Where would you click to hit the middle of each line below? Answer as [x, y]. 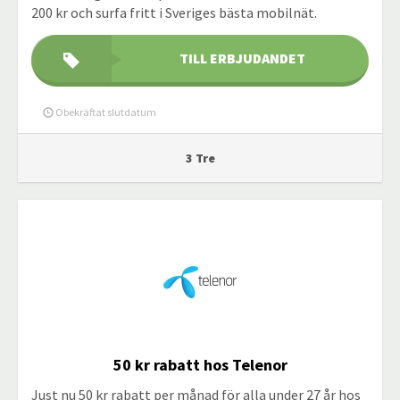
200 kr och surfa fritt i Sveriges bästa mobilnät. [174, 12]
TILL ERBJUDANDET [242, 58]
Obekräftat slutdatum [105, 112]
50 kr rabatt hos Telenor [200, 365]
